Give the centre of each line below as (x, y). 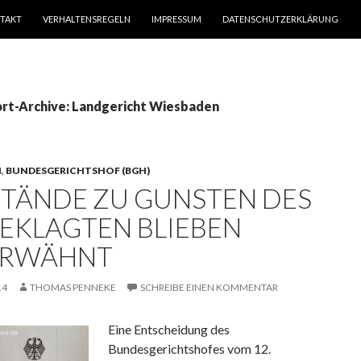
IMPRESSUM (176, 19)
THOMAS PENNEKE (73, 287)
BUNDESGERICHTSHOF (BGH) (78, 170)
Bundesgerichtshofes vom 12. (189, 349)
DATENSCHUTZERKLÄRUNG (280, 19)
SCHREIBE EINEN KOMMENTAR (209, 287)
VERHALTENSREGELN (87, 19)
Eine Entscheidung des (169, 329)
